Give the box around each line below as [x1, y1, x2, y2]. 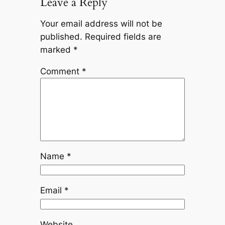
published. [40, 32, 82, 42]
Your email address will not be [40, 19, 162, 29]
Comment [40, 66, 82, 77]
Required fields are [84, 32, 161, 42]
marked [40, 45, 73, 55]
